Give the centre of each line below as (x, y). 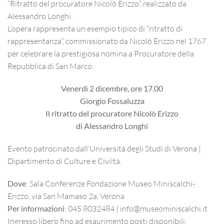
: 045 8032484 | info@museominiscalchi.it (136, 208)
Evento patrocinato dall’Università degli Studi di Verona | (104, 148)
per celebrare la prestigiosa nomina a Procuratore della (101, 53)
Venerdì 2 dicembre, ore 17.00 (112, 88)
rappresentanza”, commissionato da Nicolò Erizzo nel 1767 (107, 41)
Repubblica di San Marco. (50, 66)
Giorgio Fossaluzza (112, 101)
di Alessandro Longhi (112, 126)
